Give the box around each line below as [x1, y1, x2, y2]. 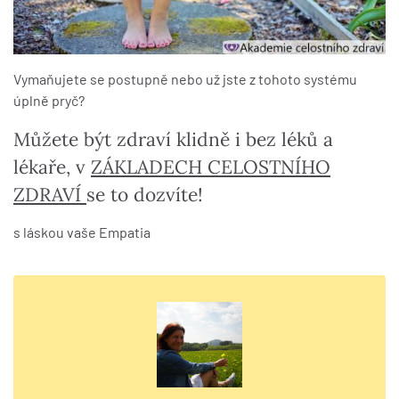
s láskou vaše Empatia [13, 224, 151, 241]
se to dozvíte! [86, 183, 203, 208]
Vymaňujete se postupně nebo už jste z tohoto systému [13, 70, 357, 88]
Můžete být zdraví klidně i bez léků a [13, 127, 333, 152]
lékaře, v [13, 155, 91, 180]
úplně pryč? [13, 92, 85, 110]
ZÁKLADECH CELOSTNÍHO [91, 155, 330, 180]
